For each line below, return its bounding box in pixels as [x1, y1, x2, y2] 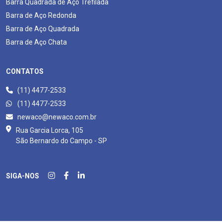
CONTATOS [6, 67, 44, 75]
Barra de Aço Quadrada [6, 24, 79, 33]
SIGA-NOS [6, 171, 39, 180]
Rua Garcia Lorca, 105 [16, 126, 83, 134]
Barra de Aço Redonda [6, 11, 76, 19]
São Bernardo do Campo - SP [16, 136, 107, 145]
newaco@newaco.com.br [16, 112, 97, 121]
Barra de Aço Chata [6, 38, 67, 46]
